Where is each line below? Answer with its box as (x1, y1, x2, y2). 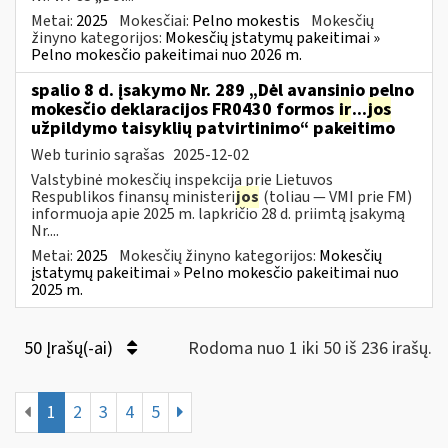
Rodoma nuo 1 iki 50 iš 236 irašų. (188, 335, 432, 361)
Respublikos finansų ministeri (31, 185, 235, 208)
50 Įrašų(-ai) (24, 335, 117, 361)
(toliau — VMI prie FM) (260, 185, 412, 208)
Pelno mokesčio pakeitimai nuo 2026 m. (31, 43, 302, 66)
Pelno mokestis (192, 9, 300, 32)
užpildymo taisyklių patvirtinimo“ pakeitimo (31, 115, 395, 141)
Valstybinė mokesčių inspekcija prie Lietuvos (31, 168, 333, 191)
